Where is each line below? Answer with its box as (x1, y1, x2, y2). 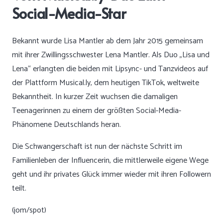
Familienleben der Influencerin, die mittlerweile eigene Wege (12, 154, 209, 168)
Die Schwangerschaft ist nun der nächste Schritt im (12, 140, 182, 154)
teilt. (12, 182, 26, 196)
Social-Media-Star (12, 3, 126, 23)
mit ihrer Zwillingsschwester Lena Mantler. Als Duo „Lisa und (12, 48, 210, 62)
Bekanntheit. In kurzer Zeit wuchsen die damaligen (12, 90, 178, 104)
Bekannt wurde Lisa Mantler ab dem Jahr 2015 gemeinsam (12, 34, 203, 48)
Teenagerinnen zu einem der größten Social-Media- (12, 104, 181, 118)
